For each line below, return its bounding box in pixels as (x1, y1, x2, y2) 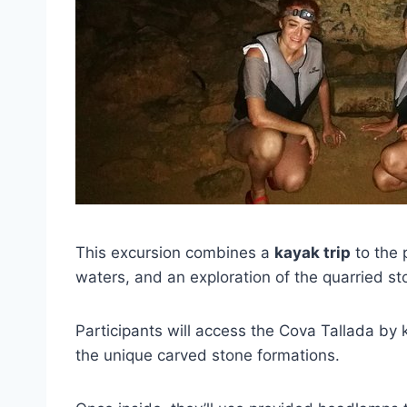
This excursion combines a (75, 243, 274, 262)
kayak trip (274, 243, 351, 262)
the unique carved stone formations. (75, 346, 340, 364)
